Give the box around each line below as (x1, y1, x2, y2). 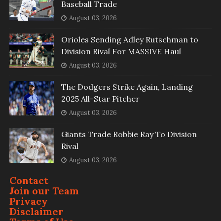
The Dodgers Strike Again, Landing (61, 82, 193, 92)
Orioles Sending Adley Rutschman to (61, 35, 198, 45)
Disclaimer (9, 205, 64, 218)
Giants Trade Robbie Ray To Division (61, 129, 197, 140)
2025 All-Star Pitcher (61, 94, 140, 104)
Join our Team (9, 184, 79, 197)
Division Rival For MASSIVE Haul (61, 46, 181, 57)
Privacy (9, 195, 48, 208)
